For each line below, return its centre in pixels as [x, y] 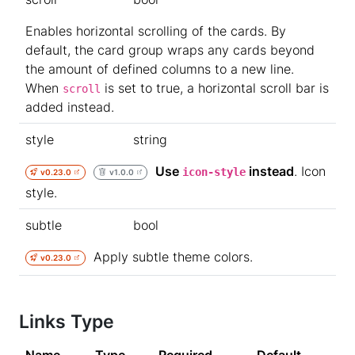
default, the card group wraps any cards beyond [170, 50]
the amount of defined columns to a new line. [160, 69]
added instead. [70, 107]
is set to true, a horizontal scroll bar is [215, 88]
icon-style [214, 172]
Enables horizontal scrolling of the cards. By [156, 31]
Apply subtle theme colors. [170, 257]
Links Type [67, 321]
